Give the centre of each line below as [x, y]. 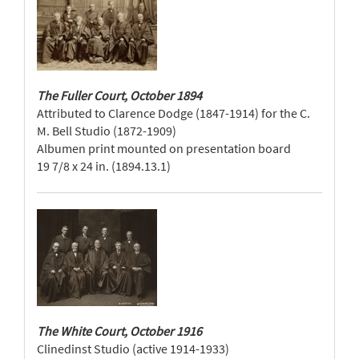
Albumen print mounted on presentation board [164, 148]
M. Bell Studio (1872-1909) [107, 131]
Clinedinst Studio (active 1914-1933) [133, 349]
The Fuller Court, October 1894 [119, 95]
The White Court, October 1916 [119, 331]
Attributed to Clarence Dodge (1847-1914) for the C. [173, 113]
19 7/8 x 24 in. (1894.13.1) [104, 166]
